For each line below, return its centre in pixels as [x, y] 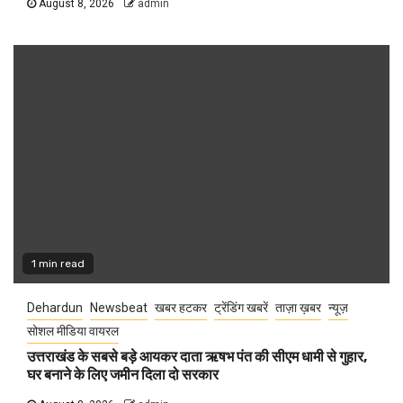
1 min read [58, 264]
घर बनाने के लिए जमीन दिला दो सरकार [123, 375]
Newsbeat [119, 308]
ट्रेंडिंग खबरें [241, 308]
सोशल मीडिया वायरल [73, 331]
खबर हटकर [181, 308]
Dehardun [55, 308]
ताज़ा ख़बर [298, 308]
